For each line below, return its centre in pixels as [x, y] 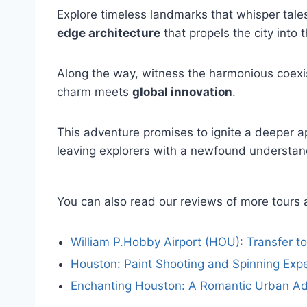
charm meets [95, 92]
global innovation [182, 92]
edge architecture [109, 33]
